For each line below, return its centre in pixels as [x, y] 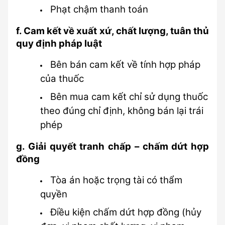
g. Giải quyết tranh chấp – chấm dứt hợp [113, 146]
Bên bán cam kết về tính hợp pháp [125, 65]
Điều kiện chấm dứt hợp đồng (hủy [126, 212]
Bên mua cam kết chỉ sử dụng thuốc [129, 97]
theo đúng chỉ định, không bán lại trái [122, 111]
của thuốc [62, 79]
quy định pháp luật [59, 43]
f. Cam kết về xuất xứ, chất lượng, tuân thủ [113, 31]
